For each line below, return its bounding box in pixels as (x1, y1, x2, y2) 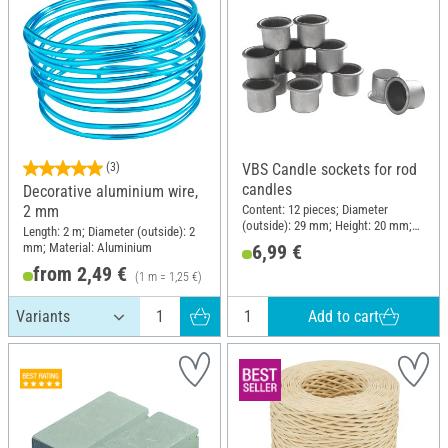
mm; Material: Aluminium (23, 239, 152, 255)
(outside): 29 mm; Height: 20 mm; (242, 217, 412, 233)
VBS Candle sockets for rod (242, 160, 417, 180)
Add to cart (308, 306, 380, 326)
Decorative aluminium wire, (23, 182, 198, 202)
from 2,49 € (32, 262, 127, 287)
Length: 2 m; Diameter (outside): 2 (23, 223, 195, 239)
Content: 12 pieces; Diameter (242, 201, 388, 217)
